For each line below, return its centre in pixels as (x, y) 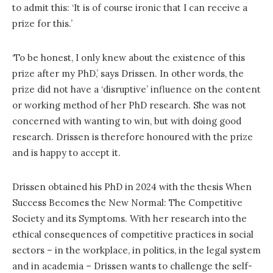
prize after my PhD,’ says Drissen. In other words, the (128, 74)
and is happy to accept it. (66, 153)
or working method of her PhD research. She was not (129, 105)
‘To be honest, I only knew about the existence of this (129, 58)
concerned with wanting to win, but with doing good (127, 121)
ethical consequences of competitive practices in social (133, 235)
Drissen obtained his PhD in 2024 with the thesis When (132, 187)
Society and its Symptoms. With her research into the (129, 219)
